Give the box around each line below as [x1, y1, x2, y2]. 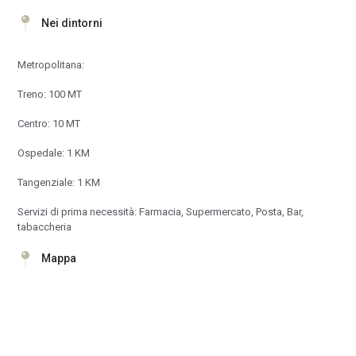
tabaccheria [17, 221, 72, 234]
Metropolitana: [17, 59, 85, 72]
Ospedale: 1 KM [17, 147, 91, 160]
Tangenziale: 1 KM [17, 176, 101, 189]
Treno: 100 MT [17, 88, 83, 101]
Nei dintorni [41, 16, 103, 29]
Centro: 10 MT [17, 118, 81, 130]
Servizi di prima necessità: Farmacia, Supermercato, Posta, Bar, [17, 206, 304, 219]
